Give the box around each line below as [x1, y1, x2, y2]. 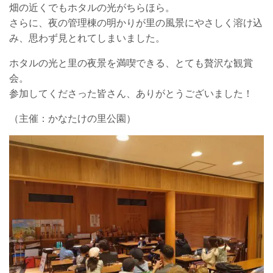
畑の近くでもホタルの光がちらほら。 [9, 2, 175, 13]
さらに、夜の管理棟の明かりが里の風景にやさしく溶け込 [9, 17, 263, 28]
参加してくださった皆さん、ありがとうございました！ [9, 88, 253, 99]
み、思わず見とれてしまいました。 [9, 32, 165, 43]
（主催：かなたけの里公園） [9, 113, 136, 124]
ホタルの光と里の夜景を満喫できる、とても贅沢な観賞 [9, 57, 253, 68]
